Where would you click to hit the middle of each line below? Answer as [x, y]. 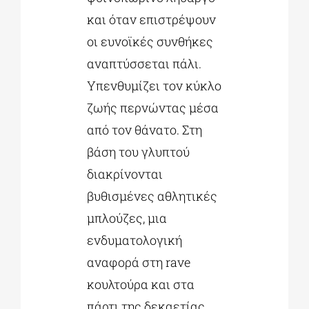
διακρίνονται [124, 174]
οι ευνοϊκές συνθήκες [150, 42]
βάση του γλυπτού [138, 152]
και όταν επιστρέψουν [151, 20]
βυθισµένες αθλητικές [152, 196]
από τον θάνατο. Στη [144, 130]
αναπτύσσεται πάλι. [144, 64]
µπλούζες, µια [127, 218]
